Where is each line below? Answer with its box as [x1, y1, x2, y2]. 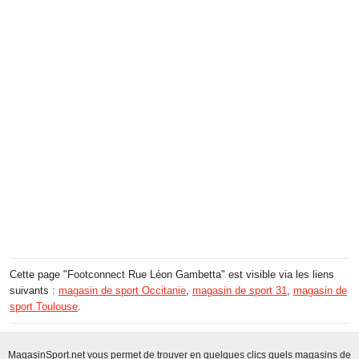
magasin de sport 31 [192, 284, 287, 297]
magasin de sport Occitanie [58, 284, 186, 297]
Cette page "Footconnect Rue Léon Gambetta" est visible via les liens [10, 268, 334, 281]
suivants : [10, 284, 58, 297]
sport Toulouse [10, 301, 78, 313]
